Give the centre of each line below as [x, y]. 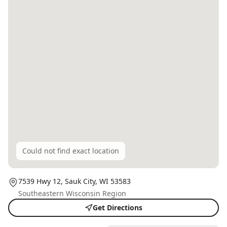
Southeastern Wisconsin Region [72, 194]
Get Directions [118, 208]
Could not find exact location [71, 151]
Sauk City [80, 181]
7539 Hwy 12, [42, 181]
